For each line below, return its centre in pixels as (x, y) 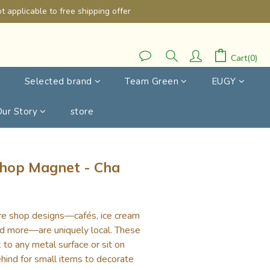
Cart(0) (244, 58)
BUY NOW (181, 148)
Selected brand (58, 81)
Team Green (152, 81)
